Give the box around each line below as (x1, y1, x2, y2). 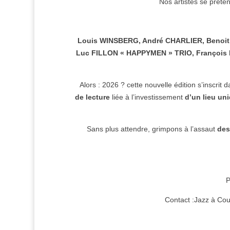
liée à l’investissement (112, 92, 185, 101)
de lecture (75, 92, 112, 101)
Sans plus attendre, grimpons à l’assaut (87, 124, 217, 133)
